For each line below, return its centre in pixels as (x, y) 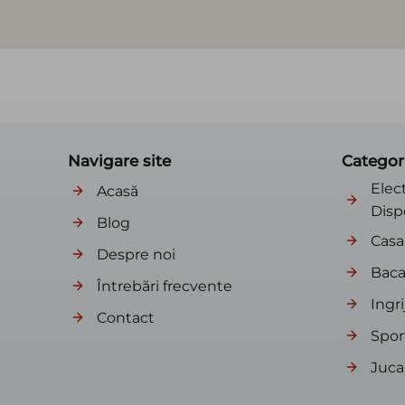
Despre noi (136, 254)
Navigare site (119, 161)
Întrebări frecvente (165, 286)
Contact (126, 317)
